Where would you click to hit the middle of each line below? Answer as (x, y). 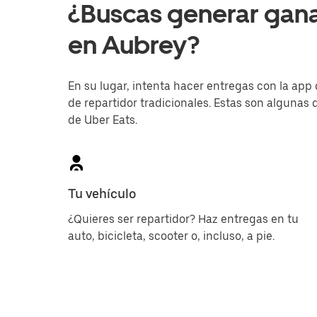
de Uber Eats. (103, 120)
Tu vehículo (102, 194)
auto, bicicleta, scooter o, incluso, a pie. (171, 236)
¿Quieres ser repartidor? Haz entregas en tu (183, 219)
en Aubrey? (134, 45)
